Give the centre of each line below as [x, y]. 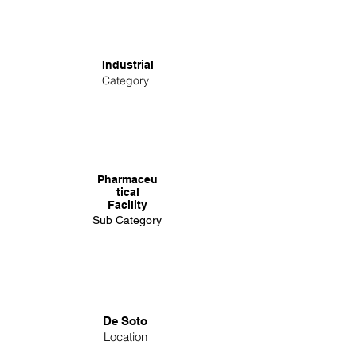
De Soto [125, 321]
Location [125, 337]
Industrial [127, 65]
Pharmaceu [127, 179]
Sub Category [127, 220]
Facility [127, 205]
